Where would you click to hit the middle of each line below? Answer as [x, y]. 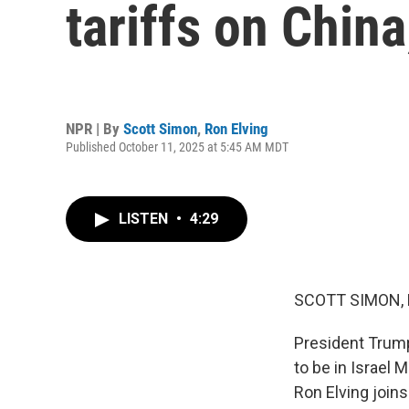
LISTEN [145, 219]
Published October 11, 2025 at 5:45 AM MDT [177, 147]
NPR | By [94, 128]
